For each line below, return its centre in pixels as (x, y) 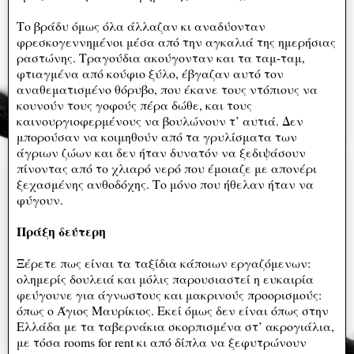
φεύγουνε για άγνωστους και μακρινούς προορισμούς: (169, 294)
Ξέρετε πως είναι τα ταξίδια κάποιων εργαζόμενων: (164, 262)
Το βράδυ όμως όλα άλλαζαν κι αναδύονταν (141, 25)
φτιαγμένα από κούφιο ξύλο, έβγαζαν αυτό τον (150, 73)
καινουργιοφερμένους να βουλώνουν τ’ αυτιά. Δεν (160, 120)
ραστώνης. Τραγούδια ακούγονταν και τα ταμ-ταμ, (161, 57)
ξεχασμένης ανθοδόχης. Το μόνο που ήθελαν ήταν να (165, 183)
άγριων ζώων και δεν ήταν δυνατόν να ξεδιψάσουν (161, 152)
